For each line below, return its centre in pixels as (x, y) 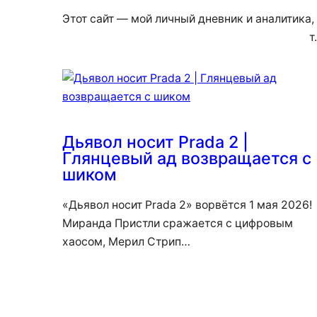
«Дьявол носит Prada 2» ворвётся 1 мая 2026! (187, 205)
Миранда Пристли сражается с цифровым (178, 224)
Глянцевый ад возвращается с (187, 158)
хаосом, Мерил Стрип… (126, 242)
